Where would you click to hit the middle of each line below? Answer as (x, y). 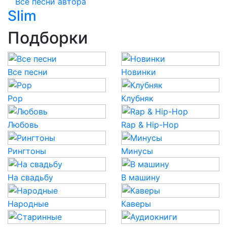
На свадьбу (30, 177)
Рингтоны (27, 151)
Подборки (48, 38)
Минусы (137, 151)
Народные (28, 204)
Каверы (136, 204)
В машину (141, 177)
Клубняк (137, 98)
